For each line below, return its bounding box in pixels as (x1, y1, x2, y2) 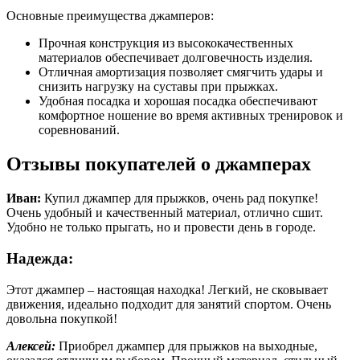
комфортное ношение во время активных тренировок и (39, 108, 343, 123)
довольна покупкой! (6, 311, 117, 325)
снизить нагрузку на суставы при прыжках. (39, 80, 278, 94)
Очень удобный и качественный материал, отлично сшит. (6, 206, 323, 220)
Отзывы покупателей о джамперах (6, 153, 311, 175)
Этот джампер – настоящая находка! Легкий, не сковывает (6, 282, 328, 297)
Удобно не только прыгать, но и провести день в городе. (6, 220, 316, 235)
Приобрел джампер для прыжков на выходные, (55, 338, 317, 353)
